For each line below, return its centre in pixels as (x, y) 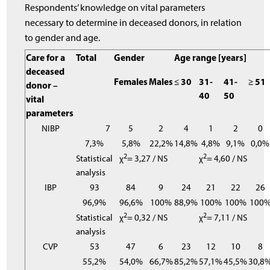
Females (131, 82)
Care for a (46, 58)
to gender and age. (63, 37)
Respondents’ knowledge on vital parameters (115, 7)
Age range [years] (211, 58)
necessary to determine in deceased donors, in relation (133, 22)
